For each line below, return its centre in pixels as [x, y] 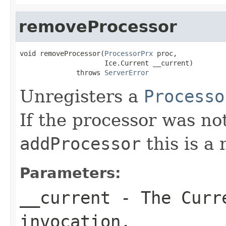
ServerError [127, 72]
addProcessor [80, 144]
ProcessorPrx [129, 53]
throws [62, 72]
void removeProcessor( [62, 53]
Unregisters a [82, 96]
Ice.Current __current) [106, 63]
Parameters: [70, 173]
